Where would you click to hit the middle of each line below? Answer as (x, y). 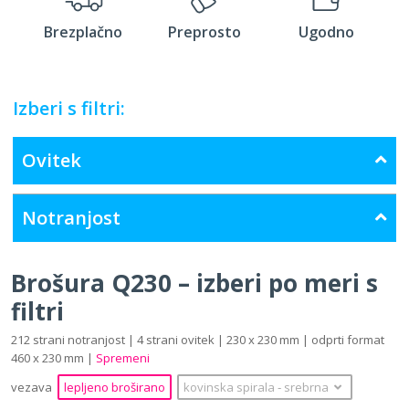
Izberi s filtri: (69, 108)
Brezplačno (83, 31)
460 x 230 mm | (53, 357)
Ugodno (326, 31)
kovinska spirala (231, 387)
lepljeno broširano (115, 387)
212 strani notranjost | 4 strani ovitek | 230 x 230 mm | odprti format (198, 339)
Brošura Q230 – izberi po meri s (194, 283)
